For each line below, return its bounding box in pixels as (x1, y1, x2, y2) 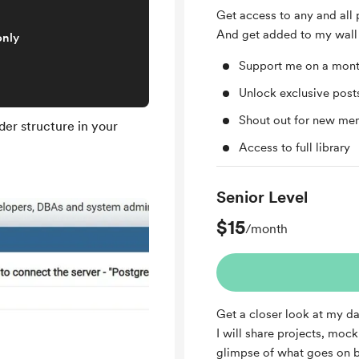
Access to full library (239, 140, 350, 155)
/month (245, 221, 288, 236)
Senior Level (216, 188, 308, 207)
